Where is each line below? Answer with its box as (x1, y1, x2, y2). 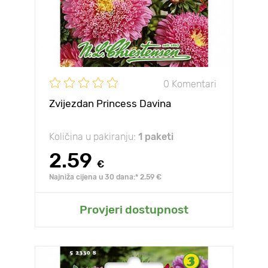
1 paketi (138, 131, 173, 142)
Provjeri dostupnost (80, 203, 188, 217)
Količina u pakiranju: (49, 131, 138, 142)
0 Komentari (163, 78, 217, 90)
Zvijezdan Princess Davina (49, 98, 171, 109)
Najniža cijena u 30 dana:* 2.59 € (49, 173, 162, 181)
